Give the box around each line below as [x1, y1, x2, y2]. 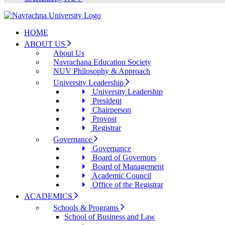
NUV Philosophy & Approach [53, 67, 150, 75]
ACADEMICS [24, 192, 74, 200]
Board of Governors [90, 153, 156, 162]
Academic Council [90, 171, 151, 180]
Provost [90, 115, 117, 123]
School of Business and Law [64, 212, 155, 221]
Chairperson [90, 105, 131, 114]
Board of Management [90, 162, 164, 171]
